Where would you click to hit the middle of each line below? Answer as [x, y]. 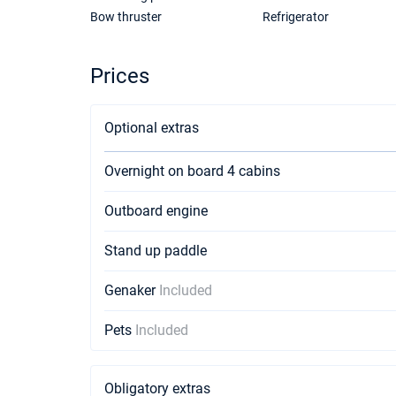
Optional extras [152, 128]
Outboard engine [156, 211]
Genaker [132, 290]
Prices [120, 76]
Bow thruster [126, 17]
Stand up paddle [156, 251]
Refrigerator [295, 17]
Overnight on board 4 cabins [192, 171]
